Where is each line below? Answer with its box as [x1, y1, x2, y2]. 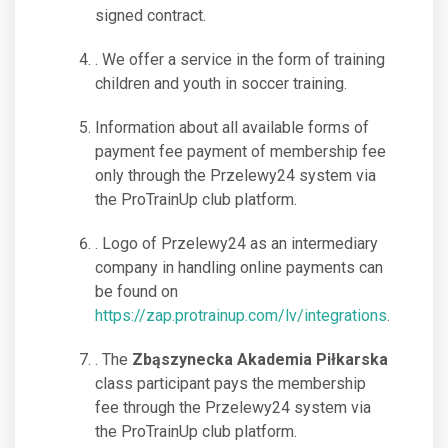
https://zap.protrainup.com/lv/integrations [95, 306, 387, 325]
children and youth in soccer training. [95, 74, 347, 93]
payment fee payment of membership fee [95, 142, 386, 161]
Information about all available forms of [95, 118, 369, 137]
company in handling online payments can [95, 258, 383, 277]
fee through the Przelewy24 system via [95, 398, 371, 417]
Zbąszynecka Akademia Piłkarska [132, 350, 388, 369]
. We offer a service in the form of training [95, 50, 385, 69]
